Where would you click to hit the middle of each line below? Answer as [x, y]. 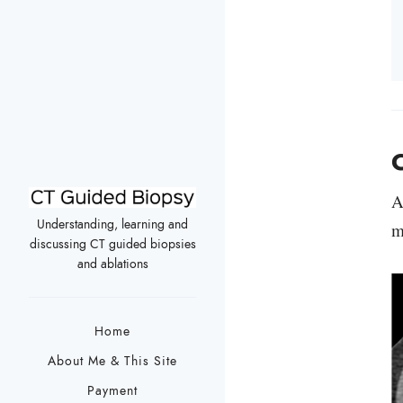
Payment [112, 391]
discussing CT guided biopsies [112, 245]
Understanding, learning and [112, 225]
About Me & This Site [112, 362]
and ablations [112, 264]
